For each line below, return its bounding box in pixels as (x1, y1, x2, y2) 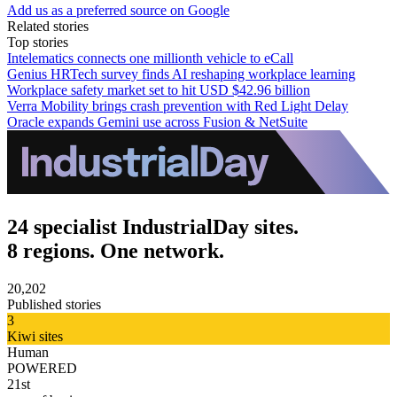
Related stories (7, 18, 89, 34)
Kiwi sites (7, 329, 63, 345)
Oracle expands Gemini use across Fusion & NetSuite (7, 113, 307, 129)
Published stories (7, 297, 101, 313)
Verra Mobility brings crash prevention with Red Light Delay (7, 97, 348, 113)
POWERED (7, 361, 77, 377)
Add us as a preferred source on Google (7, 2, 230, 18)
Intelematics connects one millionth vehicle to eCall (7, 50, 293, 66)
